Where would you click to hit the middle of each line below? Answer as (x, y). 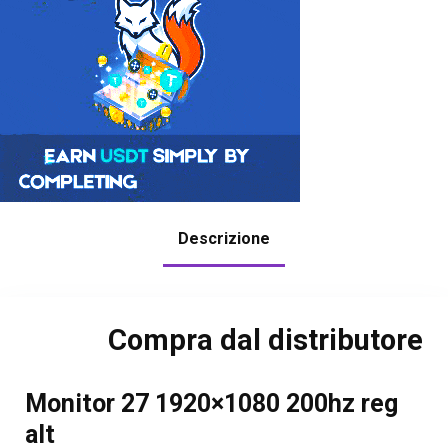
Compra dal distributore (266, 340)
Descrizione (224, 239)
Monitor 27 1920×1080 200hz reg (211, 404)
